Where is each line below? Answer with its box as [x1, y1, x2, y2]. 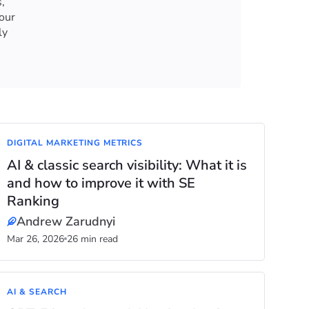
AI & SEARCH [7, 286, 67, 297]
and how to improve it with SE [7, 174, 196, 192]
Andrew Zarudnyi [17, 213, 116, 230]
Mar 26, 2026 [7, 232, 65, 246]
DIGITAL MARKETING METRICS [7, 137, 143, 148]
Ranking [7, 192, 60, 210]
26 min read [67, 232, 119, 246]
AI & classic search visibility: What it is [7, 156, 248, 175]
